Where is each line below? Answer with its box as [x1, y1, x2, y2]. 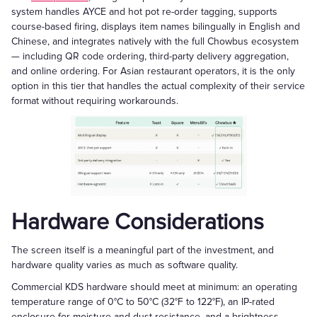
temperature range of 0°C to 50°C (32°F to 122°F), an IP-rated [11, 296, 275, 308]
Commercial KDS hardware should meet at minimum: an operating [11, 281, 297, 293]
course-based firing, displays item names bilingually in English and [11, 21, 300, 33]
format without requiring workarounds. [11, 95, 178, 107]
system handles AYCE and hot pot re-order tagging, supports [11, 6, 277, 18]
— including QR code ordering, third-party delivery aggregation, [11, 50, 289, 62]
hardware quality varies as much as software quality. [11, 259, 238, 271]
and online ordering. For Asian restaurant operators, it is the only [11, 65, 295, 77]
